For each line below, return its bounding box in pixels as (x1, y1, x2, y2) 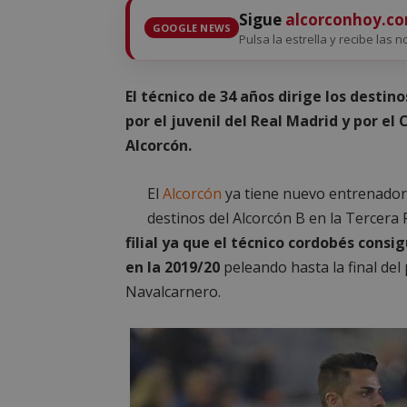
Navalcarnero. (125, 281, 221, 302)
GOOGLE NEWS (153, 21, 232, 35)
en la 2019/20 (125, 256, 220, 277)
